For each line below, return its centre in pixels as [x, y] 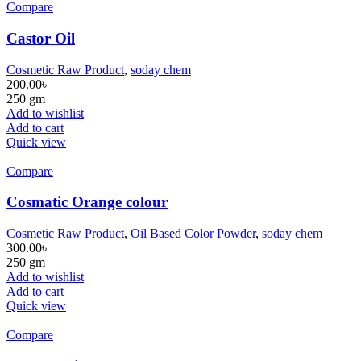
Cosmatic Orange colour [87, 202]
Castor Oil [41, 38]
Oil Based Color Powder [193, 233]
